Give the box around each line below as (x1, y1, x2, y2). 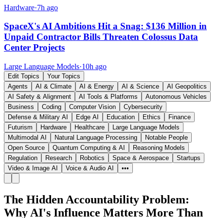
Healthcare (74, 124, 105, 131)
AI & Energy (79, 83, 114, 91)
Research (45, 154, 72, 162)
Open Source (8, 144, 45, 152)
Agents (8, 83, 28, 91)
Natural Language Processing (54, 134, 137, 142)
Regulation (8, 154, 37, 162)
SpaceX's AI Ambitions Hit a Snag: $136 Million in (4, 21, 207, 32)
